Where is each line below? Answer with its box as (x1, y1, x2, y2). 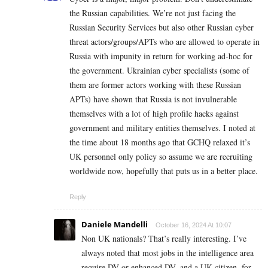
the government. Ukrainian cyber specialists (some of (69, 64, 249, 76)
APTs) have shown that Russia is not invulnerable (69, 93, 237, 105)
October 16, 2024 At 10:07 (156, 221, 232, 229)
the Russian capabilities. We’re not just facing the (69, 7, 236, 19)
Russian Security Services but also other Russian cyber (69, 21, 254, 33)
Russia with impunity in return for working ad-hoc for (69, 50, 252, 62)
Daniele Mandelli (81, 218, 148, 230)
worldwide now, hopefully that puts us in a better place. (69, 165, 258, 176)
